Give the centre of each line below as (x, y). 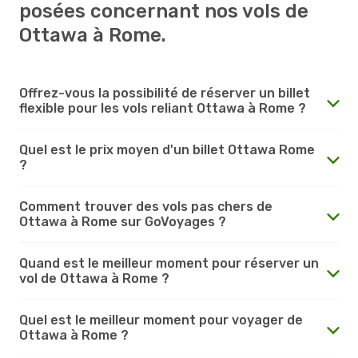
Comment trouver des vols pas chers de (146, 206)
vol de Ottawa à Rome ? (94, 278)
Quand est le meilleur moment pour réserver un (169, 263)
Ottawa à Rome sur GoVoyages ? (123, 221)
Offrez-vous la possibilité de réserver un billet (165, 93)
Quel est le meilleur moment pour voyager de (161, 320)
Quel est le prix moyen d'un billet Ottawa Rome (167, 149)
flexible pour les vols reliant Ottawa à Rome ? (163, 108)
